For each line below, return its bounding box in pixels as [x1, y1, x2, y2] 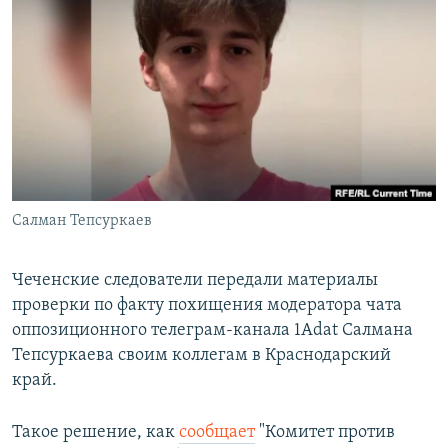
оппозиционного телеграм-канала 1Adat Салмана [12, 321, 413, 341]
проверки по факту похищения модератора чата [12, 296, 402, 316]
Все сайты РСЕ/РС [34, 234, 174, 254]
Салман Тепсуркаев [12, 213, 152, 230]
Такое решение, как [12, 423, 179, 443]
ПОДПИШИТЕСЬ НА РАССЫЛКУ [18, 45, 256, 64]
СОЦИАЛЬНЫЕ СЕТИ [18, 100, 136, 115]
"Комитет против [255, 423, 395, 443]
